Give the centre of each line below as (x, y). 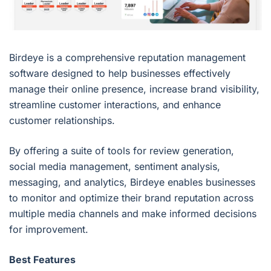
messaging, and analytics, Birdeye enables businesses (132, 182)
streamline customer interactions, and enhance (115, 104)
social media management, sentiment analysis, (115, 166)
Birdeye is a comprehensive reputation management (127, 57)
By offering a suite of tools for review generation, (122, 150)
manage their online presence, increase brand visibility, (134, 89)
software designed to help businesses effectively (120, 73)
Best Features (42, 259)
